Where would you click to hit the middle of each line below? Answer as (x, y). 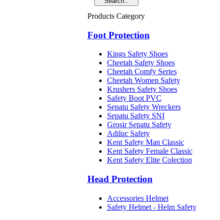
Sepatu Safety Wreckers (144, 107)
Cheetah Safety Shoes (141, 63)
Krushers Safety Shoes (142, 89)
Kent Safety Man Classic (145, 142)
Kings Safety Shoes (137, 54)
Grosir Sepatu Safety (139, 125)
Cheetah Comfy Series (142, 72)
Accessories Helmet (137, 198)
